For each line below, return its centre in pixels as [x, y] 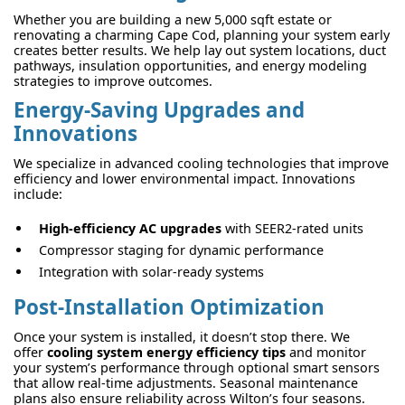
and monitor [326, 353]
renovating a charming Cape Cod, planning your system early [202, 34]
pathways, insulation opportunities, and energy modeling [190, 65]
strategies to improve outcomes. [113, 80]
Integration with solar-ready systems [151, 272]
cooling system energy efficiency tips [166, 353]
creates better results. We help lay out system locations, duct [200, 50]
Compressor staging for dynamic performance [181, 250]
